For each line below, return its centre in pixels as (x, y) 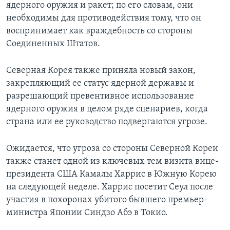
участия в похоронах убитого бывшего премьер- (107, 200)
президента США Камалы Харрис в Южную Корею (111, 174)
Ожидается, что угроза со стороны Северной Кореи (112, 148)
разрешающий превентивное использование (100, 96)
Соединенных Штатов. (53, 44)
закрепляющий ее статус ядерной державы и (100, 83)
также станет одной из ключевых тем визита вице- (112, 161)
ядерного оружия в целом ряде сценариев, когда (107, 109)
